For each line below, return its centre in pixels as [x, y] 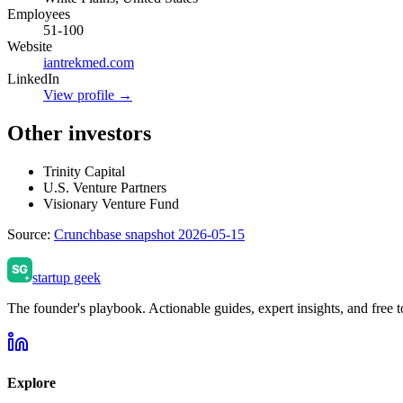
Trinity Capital [84, 171]
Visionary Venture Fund [111, 203]
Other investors [79, 133]
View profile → [88, 94]
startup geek [67, 277]
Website [30, 46]
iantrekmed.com [89, 62]
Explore [31, 382]
